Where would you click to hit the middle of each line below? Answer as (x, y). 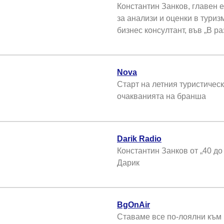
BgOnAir (133, 204)
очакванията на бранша (161, 96)
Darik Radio (139, 138)
